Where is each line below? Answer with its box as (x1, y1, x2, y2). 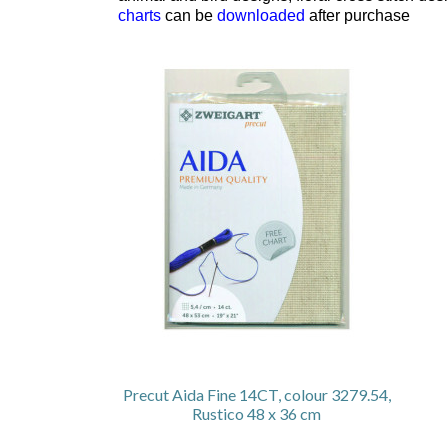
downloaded (217, 6, 305, 24)
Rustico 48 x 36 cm (192, 403, 321, 423)
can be (165, 6, 217, 24)
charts (118, 6, 161, 24)
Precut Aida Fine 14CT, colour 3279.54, (122, 384, 391, 404)
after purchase (305, 6, 410, 24)
